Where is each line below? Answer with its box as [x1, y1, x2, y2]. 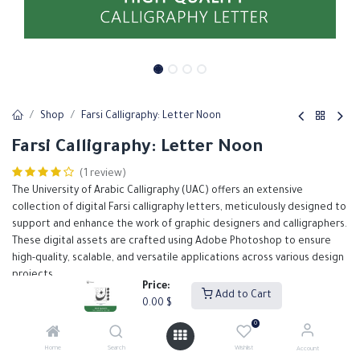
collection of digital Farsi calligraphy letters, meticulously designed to [12, 202, 346, 214]
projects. [12, 270, 55, 281]
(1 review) [80, 169, 126, 180]
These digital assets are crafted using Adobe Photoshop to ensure [12, 236, 331, 247]
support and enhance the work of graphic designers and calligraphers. [12, 219, 347, 231]
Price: [142, 281, 170, 292]
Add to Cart [213, 290, 272, 301]
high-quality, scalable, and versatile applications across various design [12, 253, 344, 264]
